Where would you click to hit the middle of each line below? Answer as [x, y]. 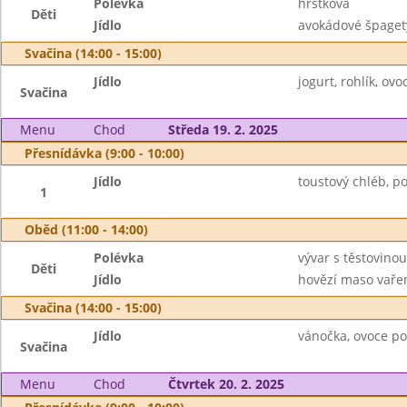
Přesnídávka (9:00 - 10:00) [104, 153]
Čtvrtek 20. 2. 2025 [226, 384]
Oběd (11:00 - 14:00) [86, 229]
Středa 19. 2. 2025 [223, 129]
